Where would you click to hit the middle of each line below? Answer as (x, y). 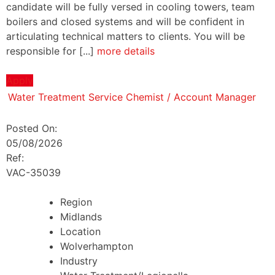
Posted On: (33, 128)
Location (80, 231)
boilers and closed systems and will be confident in (125, 21)
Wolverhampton (97, 246)
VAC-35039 (33, 172)
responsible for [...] (52, 51)
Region (76, 202)
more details (126, 51)
